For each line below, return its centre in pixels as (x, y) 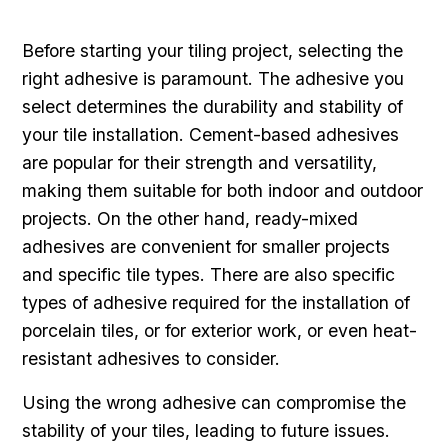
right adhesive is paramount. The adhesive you (213, 78)
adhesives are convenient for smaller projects (206, 246)
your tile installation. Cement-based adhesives (211, 134)
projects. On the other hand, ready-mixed (190, 218)
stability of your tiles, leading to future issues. (206, 430)
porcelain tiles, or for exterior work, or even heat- (220, 330)
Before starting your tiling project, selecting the (213, 50)
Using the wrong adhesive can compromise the (214, 402)
